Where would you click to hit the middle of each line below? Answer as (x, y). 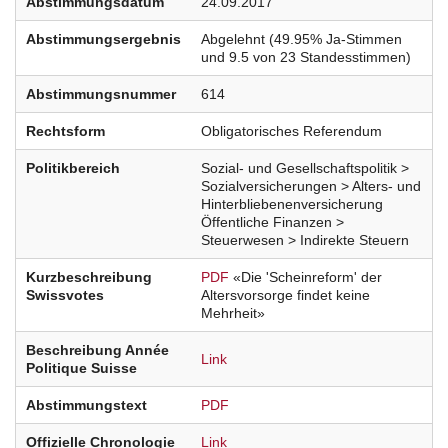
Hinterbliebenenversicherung (292, 204)
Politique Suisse (81, 368)
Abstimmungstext (86, 405)
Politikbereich (73, 168)
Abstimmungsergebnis (103, 39)
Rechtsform (65, 131)
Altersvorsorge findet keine (285, 295)
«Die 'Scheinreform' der (307, 277)
